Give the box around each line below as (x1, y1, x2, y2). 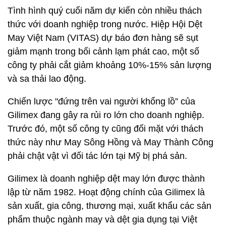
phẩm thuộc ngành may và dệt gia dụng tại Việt (8, 214, 197, 224)
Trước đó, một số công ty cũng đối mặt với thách (8, 124, 203, 134)
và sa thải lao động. (8, 74, 86, 84)
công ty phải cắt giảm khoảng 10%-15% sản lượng (8, 60, 211, 70)
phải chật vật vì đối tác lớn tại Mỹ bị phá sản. (8, 151, 187, 161)
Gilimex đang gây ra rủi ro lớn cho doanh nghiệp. (8, 110, 204, 120)
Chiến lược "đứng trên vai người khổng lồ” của (8, 96, 195, 106)
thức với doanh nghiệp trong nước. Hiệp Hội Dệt (8, 19, 202, 29)
